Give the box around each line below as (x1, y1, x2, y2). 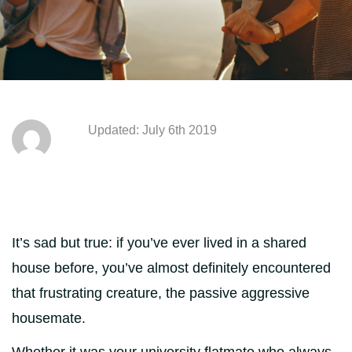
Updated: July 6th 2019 (88, 123, 217, 137)
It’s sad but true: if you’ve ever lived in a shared (12, 235, 306, 251)
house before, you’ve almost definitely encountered (12, 260, 331, 276)
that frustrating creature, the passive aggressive (12, 285, 310, 301)
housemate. (12, 310, 86, 326)
